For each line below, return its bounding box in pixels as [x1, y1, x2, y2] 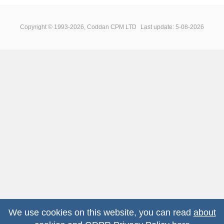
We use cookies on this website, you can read [8, 207, 193, 217]
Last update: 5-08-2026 [140, 23, 204, 30]
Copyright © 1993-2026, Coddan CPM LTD [20, 23, 136, 30]
